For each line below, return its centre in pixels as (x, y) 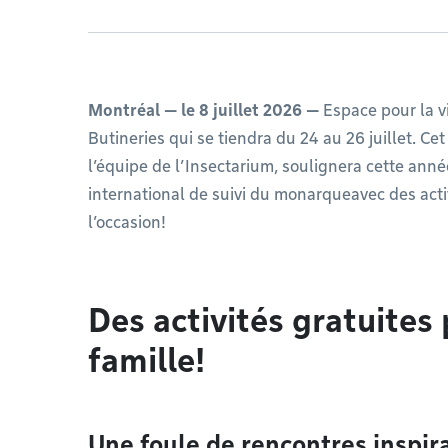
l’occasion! (129, 222)
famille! (146, 360)
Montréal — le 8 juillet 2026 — (203, 110)
